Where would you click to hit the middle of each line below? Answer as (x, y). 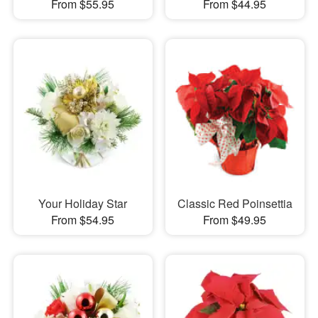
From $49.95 (235, 219)
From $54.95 (83, 219)
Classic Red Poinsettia (235, 203)
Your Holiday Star (83, 203)
